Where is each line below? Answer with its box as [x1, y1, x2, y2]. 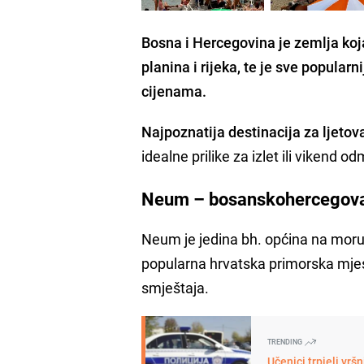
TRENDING [267, 336, 305, 347]
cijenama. [141, 80, 207, 101]
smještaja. [141, 277, 210, 297]
